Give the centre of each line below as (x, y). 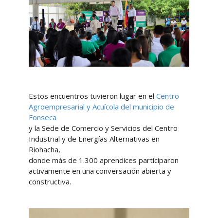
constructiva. (50, 182)
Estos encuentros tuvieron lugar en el (92, 96)
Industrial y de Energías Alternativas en (94, 139)
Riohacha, (44, 150)
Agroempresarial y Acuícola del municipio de (101, 107)
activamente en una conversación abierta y (100, 171)
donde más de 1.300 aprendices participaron (103, 160)
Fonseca (42, 118)
